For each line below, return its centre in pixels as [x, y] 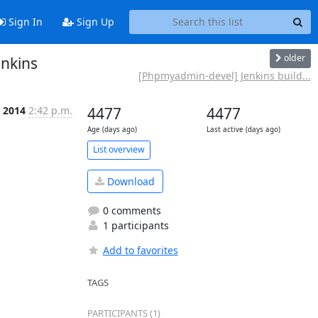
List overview [119, 149]
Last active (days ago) [243, 129]
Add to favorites [140, 250]
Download [130, 181]
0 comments [130, 210]
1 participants [134, 225]
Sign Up [94, 22]
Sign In [24, 22]
